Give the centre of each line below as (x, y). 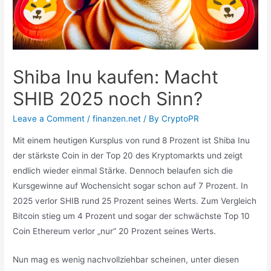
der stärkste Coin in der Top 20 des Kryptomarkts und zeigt (128, 155)
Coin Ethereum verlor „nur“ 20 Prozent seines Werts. (116, 231)
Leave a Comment (49, 119)
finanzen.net (117, 119)
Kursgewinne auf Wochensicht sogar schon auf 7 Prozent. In (131, 185)
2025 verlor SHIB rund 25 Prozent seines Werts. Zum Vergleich (135, 201)
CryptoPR (181, 119)
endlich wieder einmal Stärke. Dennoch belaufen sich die (123, 170)
